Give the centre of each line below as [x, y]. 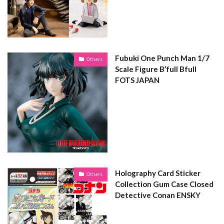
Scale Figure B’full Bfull [156, 69]
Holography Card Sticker [158, 173]
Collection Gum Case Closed [164, 184]
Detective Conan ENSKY [158, 195]
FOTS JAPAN [137, 80]
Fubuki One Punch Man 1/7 [162, 58]
